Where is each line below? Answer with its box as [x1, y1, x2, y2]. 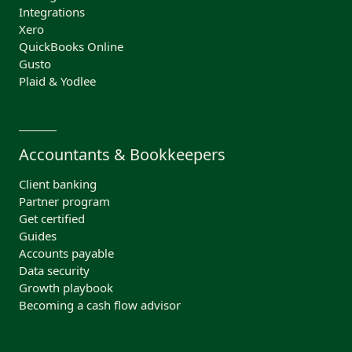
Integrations [19, 4, 85, 20]
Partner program [19, 193, 110, 210]
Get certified [19, 211, 85, 227]
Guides [19, 228, 57, 244]
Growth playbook [19, 280, 113, 296]
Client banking [19, 176, 97, 192]
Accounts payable [19, 245, 114, 262]
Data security [19, 262, 90, 279]
